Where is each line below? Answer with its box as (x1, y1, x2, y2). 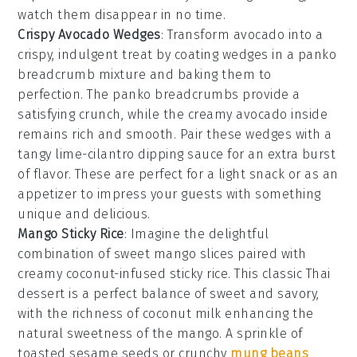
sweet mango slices (113, 246, 234, 262)
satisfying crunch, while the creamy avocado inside (18, 107, 328, 123)
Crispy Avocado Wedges (18, 27, 161, 43)
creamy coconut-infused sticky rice (18, 266, 229, 282)
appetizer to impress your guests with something (18, 186, 321, 202)
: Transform (160, 27, 233, 43)
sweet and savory (210, 286, 317, 302)
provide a (238, 87, 300, 103)
